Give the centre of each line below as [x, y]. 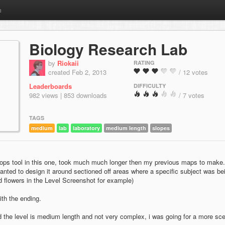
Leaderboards [50, 86]
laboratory [86, 128]
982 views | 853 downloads [68, 95]
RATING [144, 63]
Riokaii [68, 63]
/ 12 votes [193, 72]
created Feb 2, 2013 [77, 72]
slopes [161, 128]
